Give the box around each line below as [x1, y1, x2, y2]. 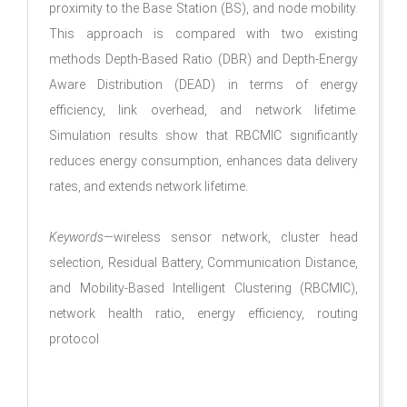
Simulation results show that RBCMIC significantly [49, 128, 358, 143]
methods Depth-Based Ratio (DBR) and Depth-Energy [49, 52, 358, 66]
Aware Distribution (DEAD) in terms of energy [49, 77, 358, 92]
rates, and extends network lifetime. [49, 179, 248, 194]
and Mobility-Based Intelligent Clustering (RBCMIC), [49, 281, 358, 295]
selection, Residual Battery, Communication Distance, [49, 255, 358, 270]
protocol [49, 332, 99, 346]
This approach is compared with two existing [49, 26, 358, 41]
